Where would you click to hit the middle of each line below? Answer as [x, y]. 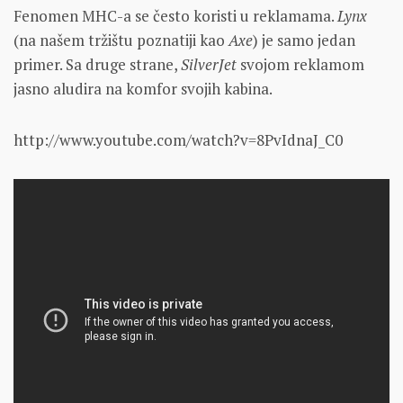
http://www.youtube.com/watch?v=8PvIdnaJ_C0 [178, 139]
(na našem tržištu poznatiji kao [121, 40]
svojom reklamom [302, 64]
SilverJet [210, 64]
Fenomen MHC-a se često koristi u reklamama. [175, 15]
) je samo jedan [304, 40]
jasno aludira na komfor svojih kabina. [143, 88]
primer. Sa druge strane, [97, 64]
